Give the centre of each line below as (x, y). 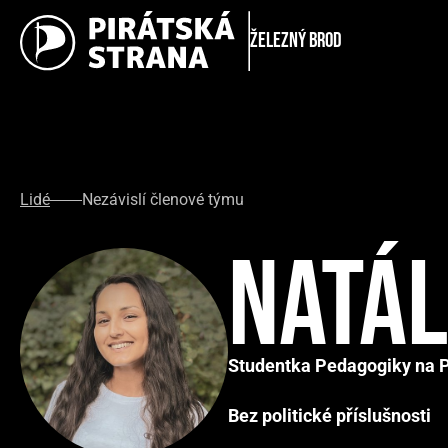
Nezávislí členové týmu (163, 199)
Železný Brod (295, 40)
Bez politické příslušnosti (329, 415)
